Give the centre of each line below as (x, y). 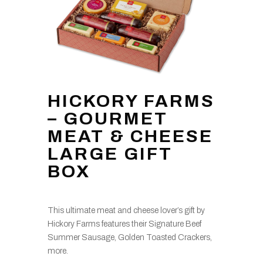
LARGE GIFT (110, 154)
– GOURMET (107, 118)
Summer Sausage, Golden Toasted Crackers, (129, 237)
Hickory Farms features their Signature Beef (124, 224)
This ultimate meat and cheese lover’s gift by (126, 210)
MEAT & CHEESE (130, 136)
